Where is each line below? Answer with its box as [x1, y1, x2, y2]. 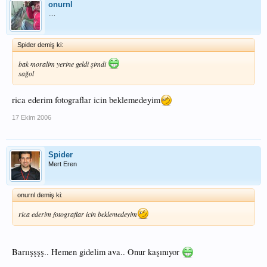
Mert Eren [48, 160, 77, 167]
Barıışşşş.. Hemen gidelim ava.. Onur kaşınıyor [12, 246, 182, 258]
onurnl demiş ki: [17, 191, 63, 198]
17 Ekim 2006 [12, 113, 51, 121]
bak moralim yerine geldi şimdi [18, 58, 108, 69]
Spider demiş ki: [17, 41, 63, 48]
